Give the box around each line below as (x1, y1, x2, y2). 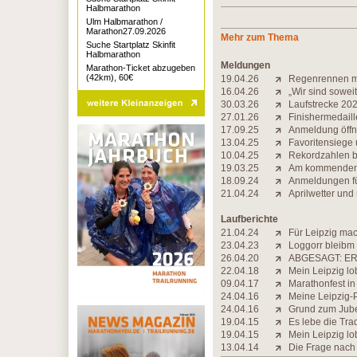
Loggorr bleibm (288, 240, 355, 251)
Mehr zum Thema (221, 32, 299, 43)
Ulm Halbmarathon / (86, 17, 163, 26)
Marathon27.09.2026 (86, 26, 166, 36)
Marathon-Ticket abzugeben (86, 63, 195, 73)
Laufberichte (221, 214, 278, 225)
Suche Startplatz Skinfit (86, 40, 175, 49)
